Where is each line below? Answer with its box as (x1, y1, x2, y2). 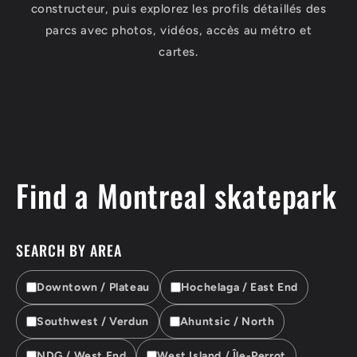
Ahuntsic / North (179, 315, 275, 329)
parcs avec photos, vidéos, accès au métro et (45, 22, 312, 37)
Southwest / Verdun (37, 315, 149, 329)
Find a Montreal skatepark (16, 173, 337, 218)
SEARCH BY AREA (16, 240, 122, 261)
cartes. (159, 44, 198, 59)
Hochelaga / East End (180, 280, 298, 295)
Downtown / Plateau (37, 280, 150, 295)
